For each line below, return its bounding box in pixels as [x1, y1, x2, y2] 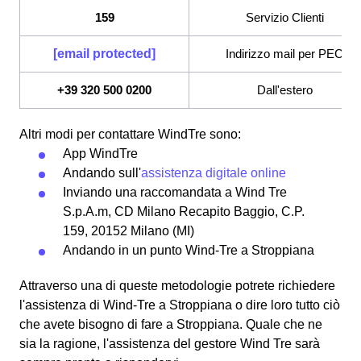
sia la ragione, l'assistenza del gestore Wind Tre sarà [19, 336, 320, 351]
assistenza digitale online [141, 165, 286, 180]
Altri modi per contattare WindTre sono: [19, 127, 241, 141]
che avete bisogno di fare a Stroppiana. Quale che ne [19, 317, 322, 331]
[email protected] [53, 46, 156, 60]
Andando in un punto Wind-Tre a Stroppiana [63, 243, 314, 257]
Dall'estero [256, 82, 313, 97]
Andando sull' [63, 165, 141, 180]
